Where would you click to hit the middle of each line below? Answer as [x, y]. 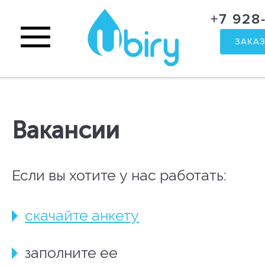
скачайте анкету [82, 215]
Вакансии [66, 130]
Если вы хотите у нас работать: [119, 175]
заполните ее [71, 253]
